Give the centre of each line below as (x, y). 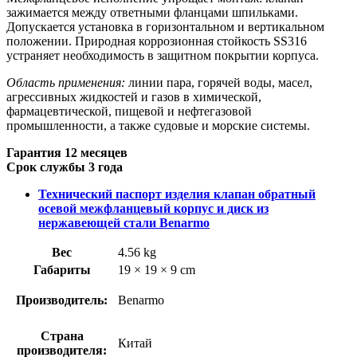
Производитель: (62, 300)
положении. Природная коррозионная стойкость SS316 (157, 41)
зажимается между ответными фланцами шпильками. (152, 12)
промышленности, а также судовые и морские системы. (158, 125)
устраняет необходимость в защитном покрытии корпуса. (163, 55)
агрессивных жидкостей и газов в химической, (134, 96)
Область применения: (66, 82)
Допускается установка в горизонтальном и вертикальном (165, 26)
